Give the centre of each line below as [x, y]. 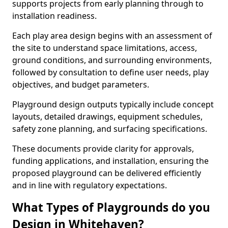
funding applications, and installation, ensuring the [110, 161]
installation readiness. [54, 16]
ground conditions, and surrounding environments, [112, 60]
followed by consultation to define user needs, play [110, 72]
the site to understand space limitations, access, [105, 48]
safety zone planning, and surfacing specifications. [110, 129]
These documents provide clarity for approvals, [103, 149]
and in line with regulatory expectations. [90, 185]
